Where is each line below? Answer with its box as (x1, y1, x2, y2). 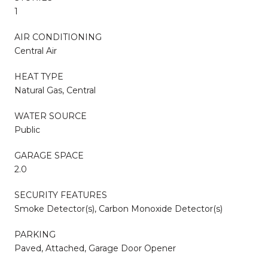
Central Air (14, 45, 57, 56)
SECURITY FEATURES (14, 189, 107, 200)
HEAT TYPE (14, 71, 63, 82)
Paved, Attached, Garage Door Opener (14, 242, 176, 254)
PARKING (14, 229, 56, 240)
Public (14, 124, 40, 135)
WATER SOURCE (14, 110, 87, 121)
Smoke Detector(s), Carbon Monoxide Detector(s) (14, 203, 223, 214)
